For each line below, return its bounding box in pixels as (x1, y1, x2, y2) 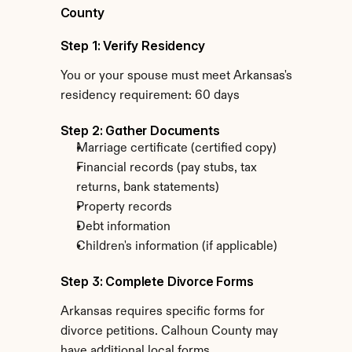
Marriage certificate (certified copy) (75, 142, 277, 155)
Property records (75, 201, 172, 214)
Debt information (75, 221, 170, 233)
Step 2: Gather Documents (60, 123, 220, 138)
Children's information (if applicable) (75, 240, 277, 253)
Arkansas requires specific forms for (60, 306, 265, 318)
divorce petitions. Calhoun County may (60, 325, 278, 338)
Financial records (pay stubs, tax (75, 162, 257, 174)
